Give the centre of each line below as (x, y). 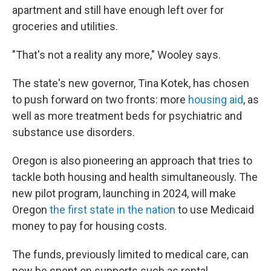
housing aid (216, 100)
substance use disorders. (73, 132)
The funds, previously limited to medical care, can (130, 254)
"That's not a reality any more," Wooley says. (116, 55)
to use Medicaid (215, 210)
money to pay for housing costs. (90, 226)
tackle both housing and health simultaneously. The (135, 177)
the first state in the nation (113, 210)
